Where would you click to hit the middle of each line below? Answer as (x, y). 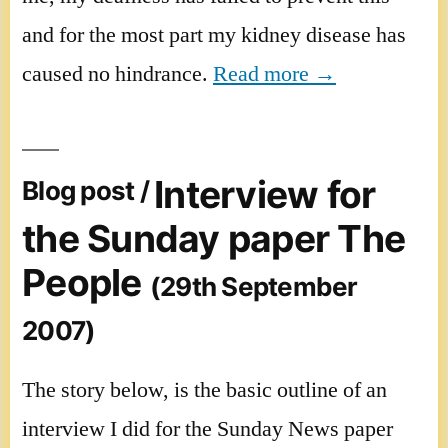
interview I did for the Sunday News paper (207, 428)
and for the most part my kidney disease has (214, 34)
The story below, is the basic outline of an (204, 389)
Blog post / (88, 191)
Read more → (274, 73)
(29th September (253, 286)
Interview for (265, 194)
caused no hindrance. (117, 73)
